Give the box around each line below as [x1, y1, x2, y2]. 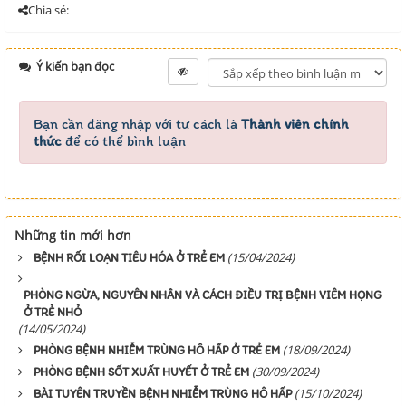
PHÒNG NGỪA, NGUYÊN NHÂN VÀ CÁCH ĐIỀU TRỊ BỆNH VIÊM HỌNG [24, 288, 382, 303]
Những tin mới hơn [14, 227, 131, 245]
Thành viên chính [241, 115, 349, 133]
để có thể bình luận [62, 132, 186, 150]
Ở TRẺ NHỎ [24, 305, 82, 320]
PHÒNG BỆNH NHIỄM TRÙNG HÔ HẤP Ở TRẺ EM [34, 343, 280, 358]
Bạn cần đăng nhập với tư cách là [34, 115, 241, 133]
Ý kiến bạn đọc [34, 58, 114, 75]
